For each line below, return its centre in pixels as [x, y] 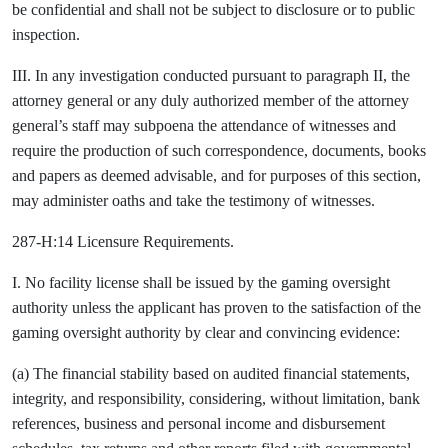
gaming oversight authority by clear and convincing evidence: [206, 332]
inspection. [46, 34]
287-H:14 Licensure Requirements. [123, 241]
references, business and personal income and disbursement [198, 423]
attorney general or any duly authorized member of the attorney [210, 100]
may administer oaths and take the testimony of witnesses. [193, 200]
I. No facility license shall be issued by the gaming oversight [201, 282]
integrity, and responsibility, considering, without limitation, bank [216, 398]
